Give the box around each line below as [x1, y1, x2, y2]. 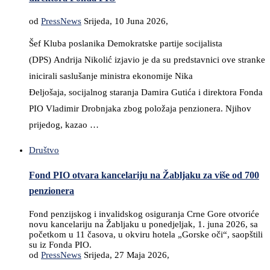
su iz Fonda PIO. [29, 240, 92, 250]
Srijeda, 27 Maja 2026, [84, 250, 169, 260]
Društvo [29, 145, 59, 155]
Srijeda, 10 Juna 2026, [84, 16, 168, 26]
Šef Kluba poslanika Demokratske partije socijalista [29, 38, 222, 48]
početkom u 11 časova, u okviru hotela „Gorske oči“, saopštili [29, 230, 263, 240]
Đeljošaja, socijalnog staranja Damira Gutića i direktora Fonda [29, 87, 263, 97]
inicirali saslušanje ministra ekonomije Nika [29, 71, 193, 81]
